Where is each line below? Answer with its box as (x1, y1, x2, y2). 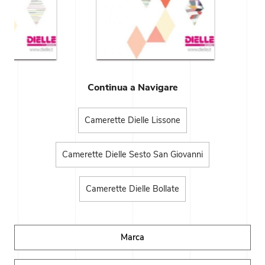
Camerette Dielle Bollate (86, 183, 179, 195)
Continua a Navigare (87, 81, 178, 95)
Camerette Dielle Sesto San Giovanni (62, 148, 203, 161)
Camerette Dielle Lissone (85, 114, 180, 127)
